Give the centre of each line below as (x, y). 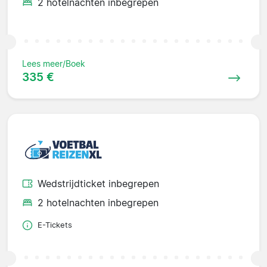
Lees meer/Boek (54, 63)
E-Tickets (55, 225)
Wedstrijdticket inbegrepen (98, 184)
